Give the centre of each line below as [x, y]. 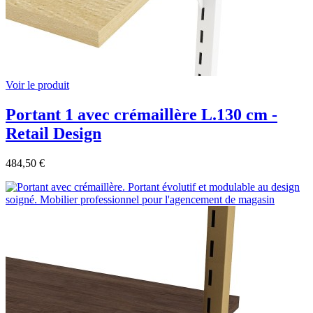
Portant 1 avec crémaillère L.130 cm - [141, 114]
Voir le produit [37, 85]
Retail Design [53, 133]
